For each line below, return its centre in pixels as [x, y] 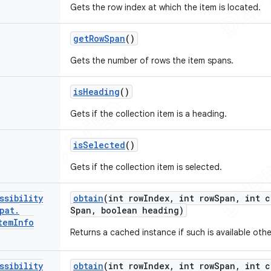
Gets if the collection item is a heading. [149, 114]
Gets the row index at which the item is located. [165, 7]
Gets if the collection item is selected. [146, 167]
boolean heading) [140, 210]
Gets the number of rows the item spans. [152, 60]
